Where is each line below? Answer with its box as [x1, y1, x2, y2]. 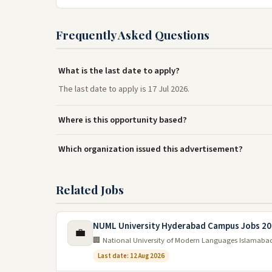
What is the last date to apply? [58, 64, 180, 77]
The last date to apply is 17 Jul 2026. [58, 83, 189, 95]
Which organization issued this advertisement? [58, 142, 243, 155]
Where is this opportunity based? [58, 113, 187, 126]
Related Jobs [56, 181, 124, 197]
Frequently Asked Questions [56, 26, 209, 42]
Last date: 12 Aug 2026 [98, 251, 165, 260]
